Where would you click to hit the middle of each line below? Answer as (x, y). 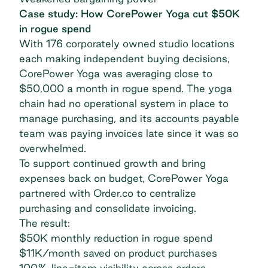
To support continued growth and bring (112, 163)
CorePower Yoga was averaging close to (116, 73)
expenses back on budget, (83, 178)
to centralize (165, 193)
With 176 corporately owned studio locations (127, 43)
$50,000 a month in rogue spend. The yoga (126, 88)
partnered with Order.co (76, 193)
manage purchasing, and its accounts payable (129, 118)
